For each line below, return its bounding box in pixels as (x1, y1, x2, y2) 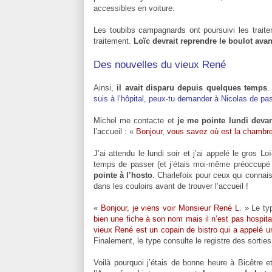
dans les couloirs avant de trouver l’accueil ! (93, 181, 248, 191)
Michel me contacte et (93, 115, 177, 125)
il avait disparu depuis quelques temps (117, 83, 267, 92)
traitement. (93, 36, 134, 46)
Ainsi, (93, 83, 117, 92)
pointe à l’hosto (93, 170, 153, 180)
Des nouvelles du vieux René (93, 58, 226, 70)
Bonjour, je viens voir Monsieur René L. (98, 203, 242, 212)
